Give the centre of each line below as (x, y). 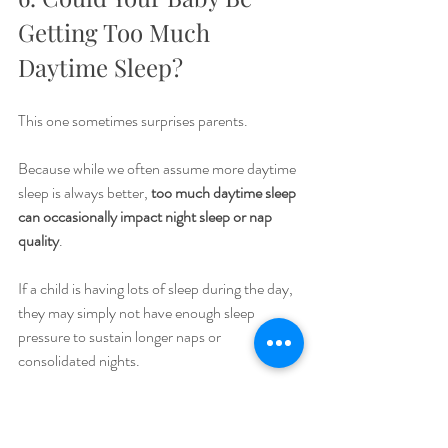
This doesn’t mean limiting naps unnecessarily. (157, 408)
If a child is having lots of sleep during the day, (157, 288)
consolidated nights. (79, 360)
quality (38, 240)
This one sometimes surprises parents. (133, 120)
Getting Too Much (117, 32)
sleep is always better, (84, 192)
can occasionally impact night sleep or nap (146, 216)
